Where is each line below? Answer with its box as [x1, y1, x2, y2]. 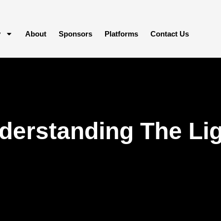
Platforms [105, 30, 138, 38]
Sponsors [59, 30, 92, 38]
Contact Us [150, 30, 189, 38]
